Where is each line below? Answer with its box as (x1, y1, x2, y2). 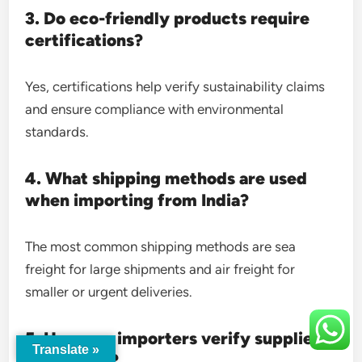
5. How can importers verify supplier (25, 327, 321, 348)
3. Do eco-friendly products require (25, 7, 310, 28)
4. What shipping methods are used (25, 167, 308, 188)
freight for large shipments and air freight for (25, 260, 296, 277)
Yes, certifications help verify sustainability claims (25, 78, 326, 95)
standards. (25, 123, 90, 140)
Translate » (32, 343, 99, 356)
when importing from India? (25, 189, 250, 210)
